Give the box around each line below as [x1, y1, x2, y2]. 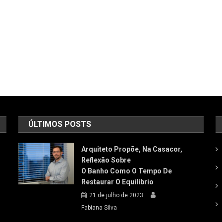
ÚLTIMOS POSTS [28, 119, 92, 129]
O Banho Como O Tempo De [81, 167, 172, 175]
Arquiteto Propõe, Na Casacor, [81, 145, 183, 153]
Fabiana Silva [81, 204, 117, 211]
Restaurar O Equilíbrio [81, 178, 154, 186]
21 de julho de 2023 [89, 192, 144, 199]
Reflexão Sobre [81, 156, 131, 164]
